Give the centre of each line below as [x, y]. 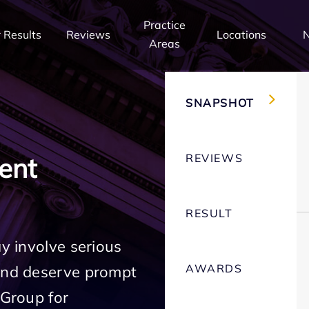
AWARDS [214, 268]
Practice [165, 25]
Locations [241, 34]
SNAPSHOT [220, 103]
